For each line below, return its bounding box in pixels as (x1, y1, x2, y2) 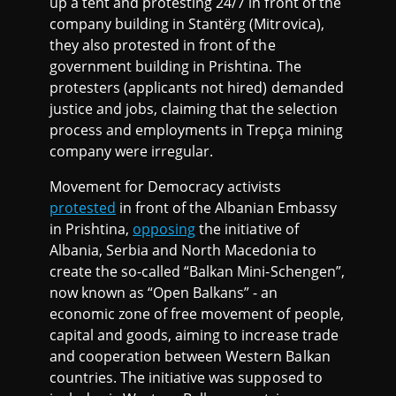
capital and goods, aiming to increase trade (49, 325, 339, 346)
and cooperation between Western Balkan (49, 346, 331, 367)
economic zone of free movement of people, (49, 304, 344, 324)
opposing (133, 219, 196, 240)
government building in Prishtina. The (49, 57, 301, 77)
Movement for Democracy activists (49, 177, 282, 197)
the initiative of (195, 219, 299, 240)
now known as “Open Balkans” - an (49, 283, 278, 303)
